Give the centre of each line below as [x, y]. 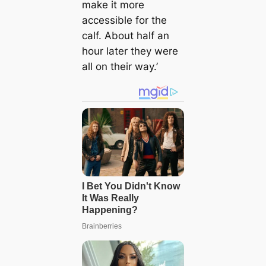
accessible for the [124, 20]
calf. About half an [125, 36]
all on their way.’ [120, 67]
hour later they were [130, 51]
